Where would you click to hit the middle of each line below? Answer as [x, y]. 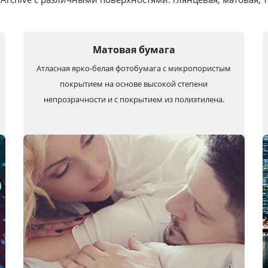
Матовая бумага [134, 50]
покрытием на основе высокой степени [134, 84]
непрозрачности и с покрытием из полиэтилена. [134, 99]
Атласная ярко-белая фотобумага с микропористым [134, 68]
